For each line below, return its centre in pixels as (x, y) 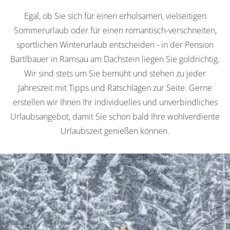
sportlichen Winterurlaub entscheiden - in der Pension (115, 45)
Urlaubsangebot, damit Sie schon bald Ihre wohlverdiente (115, 117)
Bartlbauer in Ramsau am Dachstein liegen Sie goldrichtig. (115, 59)
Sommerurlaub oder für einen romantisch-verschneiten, (115, 31)
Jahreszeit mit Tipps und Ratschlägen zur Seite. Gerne (115, 88)
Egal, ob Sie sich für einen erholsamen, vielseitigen (115, 16)
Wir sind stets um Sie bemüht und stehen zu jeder (115, 74)
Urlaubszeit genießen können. (115, 131)
